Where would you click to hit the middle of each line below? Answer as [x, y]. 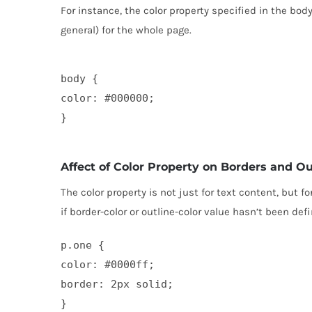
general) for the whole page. [126, 30]
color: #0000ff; [108, 264]
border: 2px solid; [117, 284]
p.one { [83, 245]
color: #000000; [108, 98]
